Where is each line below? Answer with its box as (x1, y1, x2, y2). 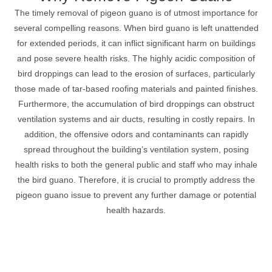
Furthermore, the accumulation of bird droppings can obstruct (18, 99, 254, 109)
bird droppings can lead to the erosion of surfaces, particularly (17, 69, 255, 78)
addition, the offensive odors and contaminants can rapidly (24, 129, 248, 139)
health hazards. (106, 205, 166, 215)
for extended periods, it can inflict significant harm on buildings (16, 38, 256, 48)
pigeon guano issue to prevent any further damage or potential (16, 190, 256, 200)
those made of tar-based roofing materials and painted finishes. (14, 84, 258, 93)
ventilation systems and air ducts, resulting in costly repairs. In (17, 114, 255, 124)
